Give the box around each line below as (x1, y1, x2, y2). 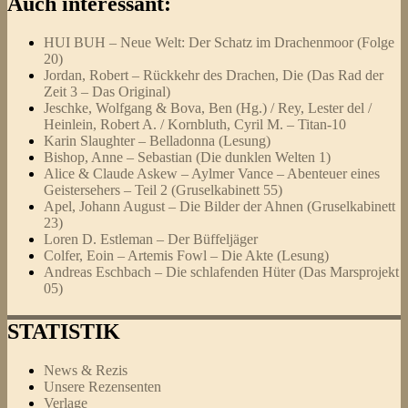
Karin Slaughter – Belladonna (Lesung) (44, 132, 270, 148)
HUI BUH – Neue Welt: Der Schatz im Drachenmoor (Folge (44, 34, 394, 50)
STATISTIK (7, 319, 120, 343)
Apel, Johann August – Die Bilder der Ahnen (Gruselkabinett (44, 198, 395, 214)
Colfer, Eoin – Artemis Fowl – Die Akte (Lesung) (44, 247, 329, 263)
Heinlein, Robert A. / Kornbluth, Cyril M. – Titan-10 (44, 116, 346, 132)
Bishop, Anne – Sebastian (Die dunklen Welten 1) (44, 148, 331, 165)
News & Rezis (44, 362, 127, 378)
